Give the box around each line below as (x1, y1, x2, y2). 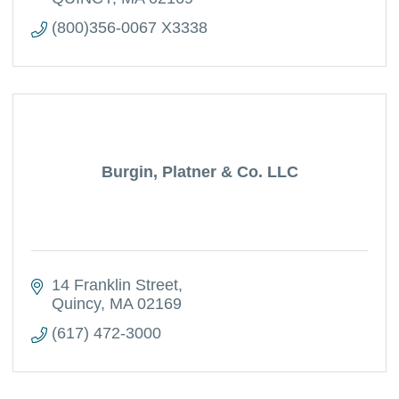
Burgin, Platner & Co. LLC (101, 163, 298, 181)
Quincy (51, 295, 101, 313)
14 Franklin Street (51, 276, 178, 294)
